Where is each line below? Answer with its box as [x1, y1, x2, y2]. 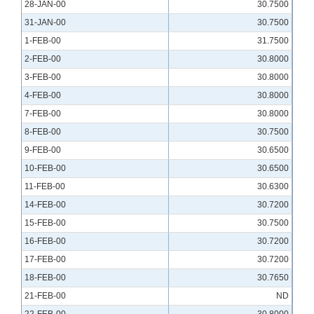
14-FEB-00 [25, 200, 66, 210]
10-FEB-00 [25, 163, 66, 174]
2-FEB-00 [25, 54, 61, 64]
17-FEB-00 [25, 254, 66, 265]
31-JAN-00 [25, 18, 66, 28]
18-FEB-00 [25, 273, 66, 283]
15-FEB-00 [25, 218, 66, 228]
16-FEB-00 [25, 236, 66, 247]
